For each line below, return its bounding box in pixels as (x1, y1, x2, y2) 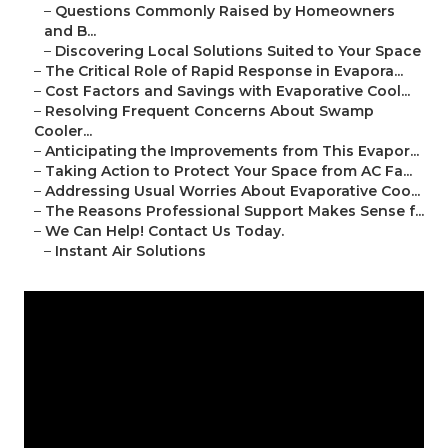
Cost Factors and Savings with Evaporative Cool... (45, 82, 410, 101)
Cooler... (34, 122, 92, 141)
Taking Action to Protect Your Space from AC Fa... (45, 162, 412, 181)
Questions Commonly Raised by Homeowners (55, 2, 395, 21)
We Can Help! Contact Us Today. (45, 222, 284, 241)
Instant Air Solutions (55, 242, 206, 261)
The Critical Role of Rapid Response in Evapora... (45, 62, 403, 81)
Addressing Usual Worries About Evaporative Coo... (45, 182, 420, 201)
